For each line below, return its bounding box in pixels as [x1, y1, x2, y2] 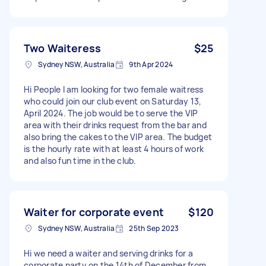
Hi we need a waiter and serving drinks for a [24, 247, 193, 259]
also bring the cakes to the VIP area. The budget [24, 131, 212, 142]
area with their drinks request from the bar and [24, 119, 207, 131]
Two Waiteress [24, 40, 101, 55]
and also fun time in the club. [24, 154, 137, 166]
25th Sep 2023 [129, 223, 179, 233]
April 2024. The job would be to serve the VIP [24, 107, 198, 119]
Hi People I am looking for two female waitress [24, 83, 204, 95]
